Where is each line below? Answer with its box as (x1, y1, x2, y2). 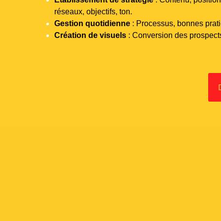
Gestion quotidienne (54, 19, 130, 28)
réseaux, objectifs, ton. (54, 7, 132, 16)
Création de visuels (54, 31, 126, 39)
